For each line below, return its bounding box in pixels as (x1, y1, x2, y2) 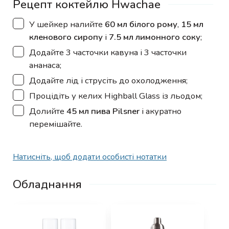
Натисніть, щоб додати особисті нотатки (13, 151, 167, 163)
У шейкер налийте (29, 18, 105, 30)
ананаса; (29, 59, 61, 71)
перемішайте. (29, 118, 82, 130)
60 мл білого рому (105, 18, 177, 30)
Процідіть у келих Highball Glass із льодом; (29, 89, 202, 102)
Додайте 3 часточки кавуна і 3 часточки (29, 46, 187, 58)
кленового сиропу (29, 31, 103, 43)
